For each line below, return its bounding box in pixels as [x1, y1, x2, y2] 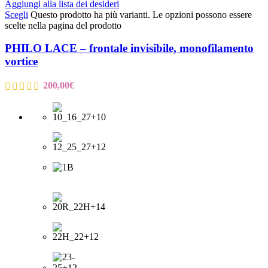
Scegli [5, 9, 28, 20]
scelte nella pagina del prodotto [5, 20, 121, 31]
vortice [5, 55, 38, 68]
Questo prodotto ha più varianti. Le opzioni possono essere [31, 9, 252, 20]
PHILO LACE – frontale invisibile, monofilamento [5, 42, 254, 55]
